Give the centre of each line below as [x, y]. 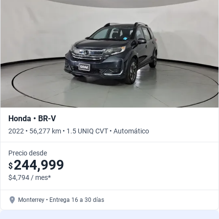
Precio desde [28, 153]
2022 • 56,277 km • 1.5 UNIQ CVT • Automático [79, 131]
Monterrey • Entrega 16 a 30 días [61, 200]
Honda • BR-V [32, 118]
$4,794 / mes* [30, 177]
